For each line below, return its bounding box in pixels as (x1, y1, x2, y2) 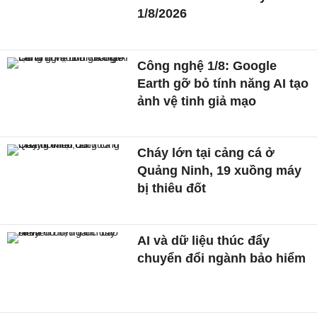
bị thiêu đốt (137, 181, 207, 196)
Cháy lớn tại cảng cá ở (137, 146, 275, 161)
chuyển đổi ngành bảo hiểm (137, 251, 306, 266)
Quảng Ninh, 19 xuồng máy (137, 163, 302, 178)
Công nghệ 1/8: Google (137, 58, 277, 73)
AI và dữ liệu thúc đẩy (137, 234, 270, 248)
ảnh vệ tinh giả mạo (137, 93, 257, 108)
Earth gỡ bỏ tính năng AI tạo (137, 76, 309, 91)
